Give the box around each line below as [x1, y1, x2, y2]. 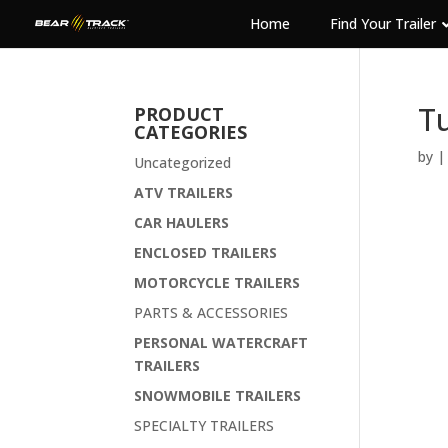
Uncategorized [134, 153, 232, 172]
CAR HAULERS [134, 213, 230, 232]
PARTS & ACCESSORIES [134, 303, 289, 322]
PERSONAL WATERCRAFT [134, 333, 309, 352]
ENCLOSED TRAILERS [134, 243, 278, 262]
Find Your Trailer [330, 14, 436, 33]
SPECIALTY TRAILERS [134, 416, 275, 435]
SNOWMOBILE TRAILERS [134, 386, 302, 405]
